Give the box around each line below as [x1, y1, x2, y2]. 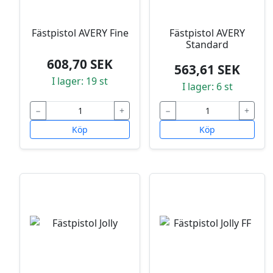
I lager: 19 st [52, 74, 108, 88]
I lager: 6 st [182, 80, 233, 94]
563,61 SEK [174, 61, 240, 79]
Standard [186, 38, 229, 52]
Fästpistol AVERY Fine [31, 26, 129, 40]
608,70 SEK [47, 55, 113, 73]
